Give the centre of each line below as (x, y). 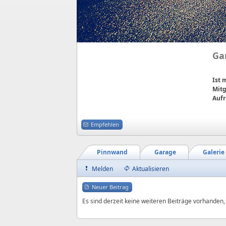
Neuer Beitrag (110, 187)
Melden (102, 169)
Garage (165, 152)
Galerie (214, 152)
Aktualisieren (151, 169)
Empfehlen (105, 124)
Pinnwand (112, 152)
